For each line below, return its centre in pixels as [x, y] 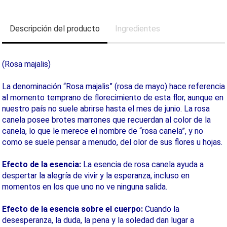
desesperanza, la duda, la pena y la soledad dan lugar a [98, 220]
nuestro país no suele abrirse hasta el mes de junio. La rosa [106, 109]
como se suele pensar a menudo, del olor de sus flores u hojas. [112, 142]
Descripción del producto [55, 29]
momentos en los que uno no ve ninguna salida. [85, 187]
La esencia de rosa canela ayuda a [142, 164]
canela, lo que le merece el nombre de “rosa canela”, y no [103, 131]
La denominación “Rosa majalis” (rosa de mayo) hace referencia [113, 86]
